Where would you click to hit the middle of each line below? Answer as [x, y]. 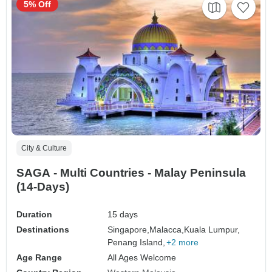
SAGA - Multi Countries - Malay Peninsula [131, 172]
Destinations [43, 229]
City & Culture [44, 148]
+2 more [183, 242]
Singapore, [129, 229]
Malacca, [167, 229]
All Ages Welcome [142, 257]
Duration [34, 214]
